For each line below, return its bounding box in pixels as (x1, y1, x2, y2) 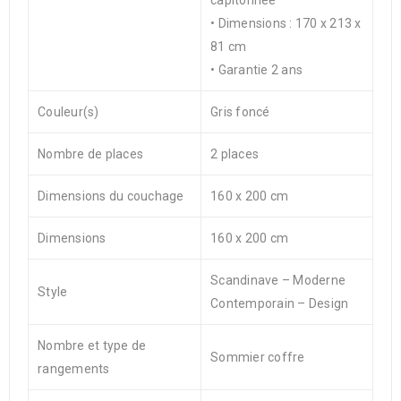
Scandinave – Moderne (210, 273, 346, 287)
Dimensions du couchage (38, 189, 184, 203)
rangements (38, 362, 110, 376)
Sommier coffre (210, 350, 305, 364)
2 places (210, 147, 259, 161)
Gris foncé (210, 105, 270, 119)
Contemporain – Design (210, 296, 349, 311)
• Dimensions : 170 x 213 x (210, 16, 362, 30)
